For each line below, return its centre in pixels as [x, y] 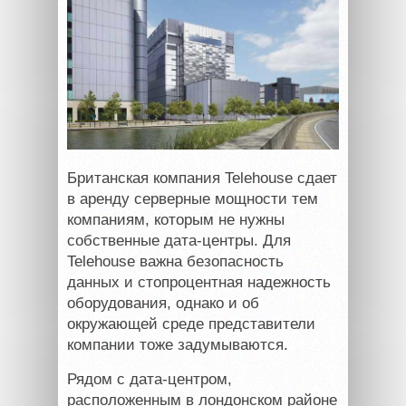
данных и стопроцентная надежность [199, 282]
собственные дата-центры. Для [179, 240]
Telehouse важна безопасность [175, 261]
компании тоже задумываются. [178, 344]
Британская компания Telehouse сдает [202, 178]
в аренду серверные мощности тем [193, 198]
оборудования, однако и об [163, 303]
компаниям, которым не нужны [176, 219]
